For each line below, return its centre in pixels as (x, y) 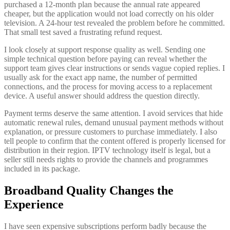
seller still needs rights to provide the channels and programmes (106, 160)
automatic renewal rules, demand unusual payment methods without (114, 123)
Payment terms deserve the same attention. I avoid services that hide (113, 113)
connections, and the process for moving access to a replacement (108, 87)
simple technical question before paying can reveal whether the (106, 59)
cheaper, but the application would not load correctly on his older (109, 14)
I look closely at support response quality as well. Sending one (105, 50)
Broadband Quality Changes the (89, 191)
